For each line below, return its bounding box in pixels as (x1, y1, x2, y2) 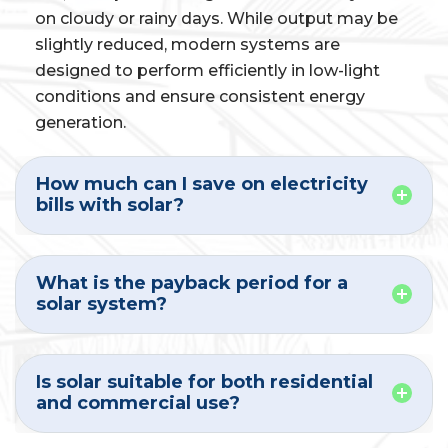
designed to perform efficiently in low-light (35, 60, 380, 80)
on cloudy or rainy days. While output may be (35, 8, 398, 28)
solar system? (36, 292, 167, 315)
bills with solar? (36, 193, 184, 216)
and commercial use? (36, 391, 240, 414)
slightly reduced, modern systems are (35, 34, 340, 54)
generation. (35, 112, 126, 132)
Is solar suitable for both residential (36, 370, 373, 393)
